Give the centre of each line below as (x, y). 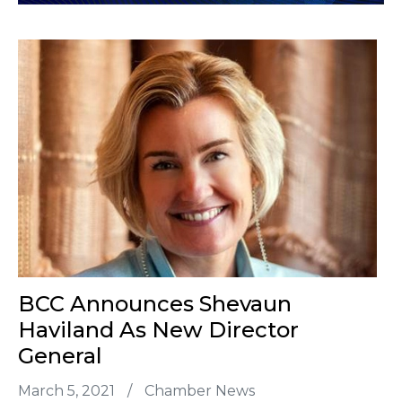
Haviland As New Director (158, 330)
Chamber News (200, 391)
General (60, 356)
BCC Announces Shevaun (155, 304)
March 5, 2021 (68, 391)
